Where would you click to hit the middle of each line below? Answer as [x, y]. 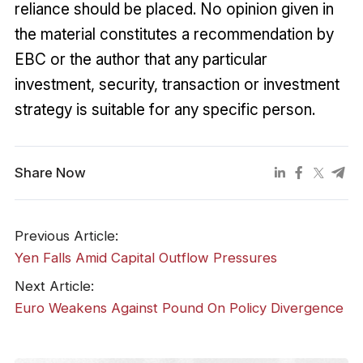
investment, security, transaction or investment [177, 84]
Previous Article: [66, 236]
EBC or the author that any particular [141, 59]
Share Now [50, 173]
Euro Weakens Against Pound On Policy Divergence [179, 307]
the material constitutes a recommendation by [174, 34]
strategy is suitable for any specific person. [164, 109]
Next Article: [54, 286]
